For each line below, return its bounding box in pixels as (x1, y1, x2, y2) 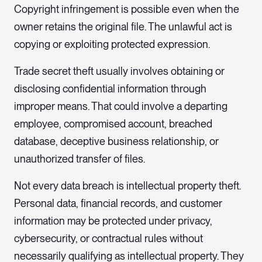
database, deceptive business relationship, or (14, 135, 219, 148)
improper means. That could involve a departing (14, 100, 227, 113)
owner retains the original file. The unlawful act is (14, 20, 232, 33)
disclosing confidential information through (14, 82, 206, 95)
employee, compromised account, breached (14, 118, 212, 130)
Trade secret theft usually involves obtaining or (14, 65, 225, 78)
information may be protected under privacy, (14, 215, 212, 227)
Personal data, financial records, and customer (14, 197, 222, 210)
